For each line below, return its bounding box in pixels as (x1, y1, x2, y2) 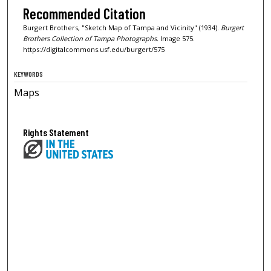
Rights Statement (23, 126, 90, 138)
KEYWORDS (14, 69, 44, 78)
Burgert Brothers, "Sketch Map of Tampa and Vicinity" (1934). (22, 23, 221, 33)
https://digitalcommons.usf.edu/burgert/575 (22, 45, 165, 54)
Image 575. (158, 34, 195, 44)
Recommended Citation (22, 5, 146, 23)
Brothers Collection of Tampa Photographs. (22, 34, 158, 44)
